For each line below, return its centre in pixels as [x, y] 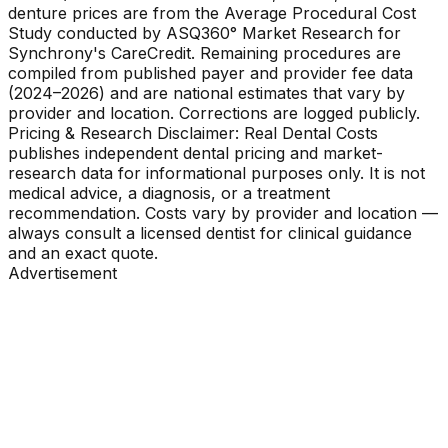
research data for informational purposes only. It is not [216, 172]
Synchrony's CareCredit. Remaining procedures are [204, 52]
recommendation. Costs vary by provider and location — [223, 212]
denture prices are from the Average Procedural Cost [212, 12]
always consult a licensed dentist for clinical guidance [210, 232]
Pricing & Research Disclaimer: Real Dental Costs [193, 132]
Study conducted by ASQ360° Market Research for [204, 32]
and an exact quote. [83, 252]
